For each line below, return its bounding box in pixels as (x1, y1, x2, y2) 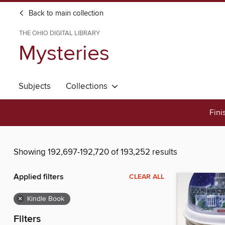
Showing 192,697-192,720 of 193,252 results (14, 147, 177, 158)
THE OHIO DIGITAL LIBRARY (19, 29, 100, 37)
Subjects (19, 81, 51, 92)
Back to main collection (27, 9, 103, 18)
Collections (66, 81, 111, 92)
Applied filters (14, 172, 64, 183)
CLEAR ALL (129, 172, 164, 182)
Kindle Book (27, 194, 64, 204)
